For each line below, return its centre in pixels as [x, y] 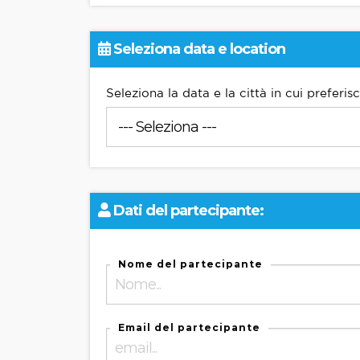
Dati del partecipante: [187, 211]
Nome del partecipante [190, 264]
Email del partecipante [189, 327]
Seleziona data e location [198, 49]
